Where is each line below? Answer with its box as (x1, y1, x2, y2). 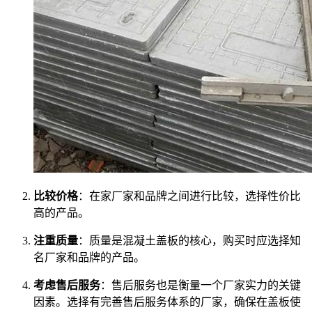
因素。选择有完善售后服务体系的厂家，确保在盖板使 (33, 296, 301, 309)
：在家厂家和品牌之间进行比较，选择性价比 (78, 190, 301, 203)
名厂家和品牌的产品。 (33, 251, 145, 264)
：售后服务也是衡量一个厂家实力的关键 (100, 279, 301, 292)
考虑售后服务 (33, 279, 100, 292)
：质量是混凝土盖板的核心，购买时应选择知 (78, 235, 301, 247)
